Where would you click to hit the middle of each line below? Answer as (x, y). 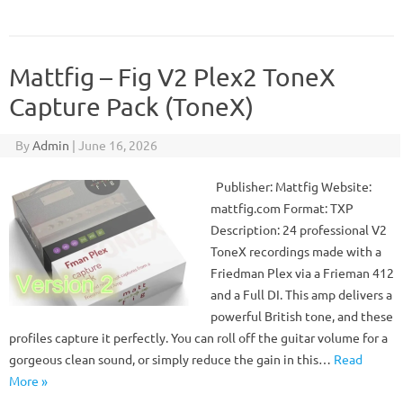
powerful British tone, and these (302, 316)
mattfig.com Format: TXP (282, 208)
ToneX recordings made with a (296, 251)
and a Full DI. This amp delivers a (301, 294)
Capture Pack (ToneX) (131, 107)
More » (28, 381)
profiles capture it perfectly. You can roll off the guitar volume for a (198, 337)
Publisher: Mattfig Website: (291, 186)
